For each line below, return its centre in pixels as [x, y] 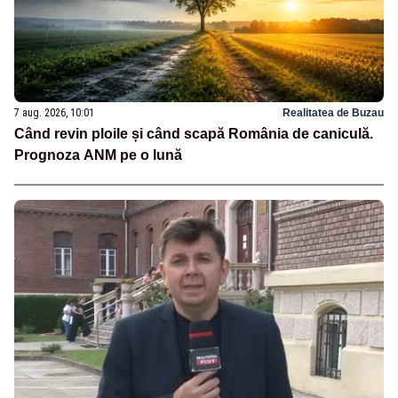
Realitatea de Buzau [333, 112]
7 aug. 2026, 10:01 [54, 112]
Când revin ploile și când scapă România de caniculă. [194, 133]
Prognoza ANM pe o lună [98, 155]
